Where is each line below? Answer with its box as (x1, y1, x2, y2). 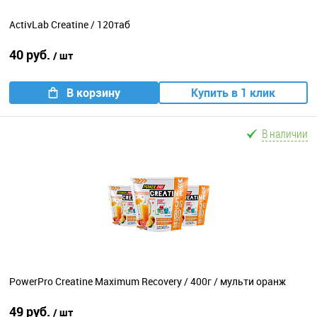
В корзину (66, 85, 120, 100)
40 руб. (9, 46, 53, 63)
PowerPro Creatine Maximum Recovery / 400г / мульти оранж (9, 275, 286, 289)
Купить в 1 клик (191, 85, 275, 100)
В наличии (262, 126, 308, 141)
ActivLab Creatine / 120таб (9, 18, 130, 32)
